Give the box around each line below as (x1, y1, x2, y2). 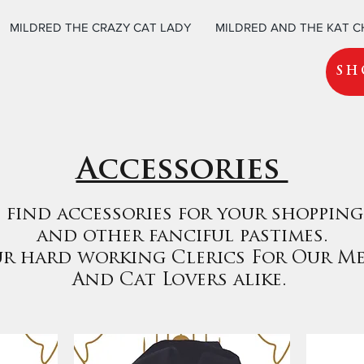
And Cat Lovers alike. (72, 271, 292, 290)
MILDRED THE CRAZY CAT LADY (9, 20, 191, 34)
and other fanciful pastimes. (37, 227, 328, 246)
